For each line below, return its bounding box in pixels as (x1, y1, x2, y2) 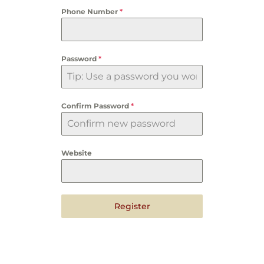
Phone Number (61, 7, 120, 16)
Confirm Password (61, 101, 131, 110)
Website (61, 148, 92, 157)
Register (114, 201, 150, 212)
